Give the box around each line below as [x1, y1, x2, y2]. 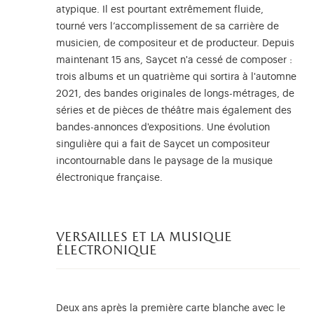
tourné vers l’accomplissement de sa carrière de [56, 21, 279, 32]
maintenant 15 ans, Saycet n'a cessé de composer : [56, 55, 292, 65]
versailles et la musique [56, 229, 232, 245]
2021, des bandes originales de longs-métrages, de [56, 88, 294, 99]
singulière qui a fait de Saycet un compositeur [56, 139, 270, 149]
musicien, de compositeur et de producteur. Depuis [56, 38, 294, 48]
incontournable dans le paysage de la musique [56, 156, 273, 166]
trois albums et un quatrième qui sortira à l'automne [56, 71, 296, 82]
